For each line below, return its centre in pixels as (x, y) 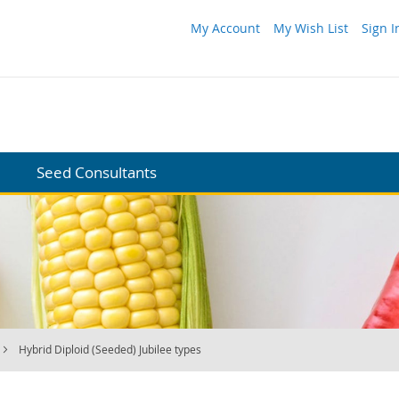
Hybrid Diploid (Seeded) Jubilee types (110, 350)
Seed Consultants (97, 172)
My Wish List (311, 28)
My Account (225, 28)
